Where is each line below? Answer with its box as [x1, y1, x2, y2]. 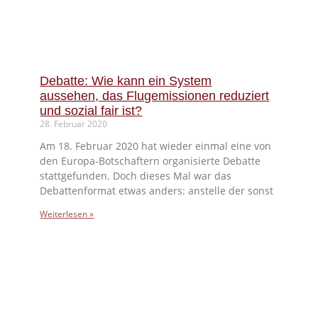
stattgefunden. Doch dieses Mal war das [40, 169, 232, 183]
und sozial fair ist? [40, 104, 143, 119]
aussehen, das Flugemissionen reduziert [40, 89, 270, 104]
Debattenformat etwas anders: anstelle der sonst [40, 184, 274, 198]
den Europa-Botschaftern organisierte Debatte [40, 154, 261, 168]
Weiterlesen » [40, 208, 94, 221]
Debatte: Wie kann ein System [40, 74, 212, 89]
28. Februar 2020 [40, 118, 108, 131]
